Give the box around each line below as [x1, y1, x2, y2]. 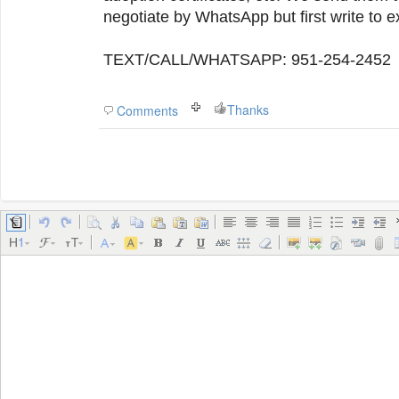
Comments [117, 102, 178, 119]
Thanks [227, 101, 269, 118]
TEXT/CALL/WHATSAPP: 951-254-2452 [103, 51, 391, 69]
